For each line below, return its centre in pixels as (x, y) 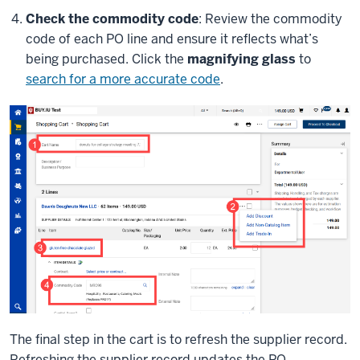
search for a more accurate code (123, 80)
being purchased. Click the (106, 59)
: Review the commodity (270, 19)
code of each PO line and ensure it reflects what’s (172, 39)
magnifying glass (241, 59)
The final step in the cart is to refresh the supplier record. (178, 339)
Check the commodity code (112, 19)
